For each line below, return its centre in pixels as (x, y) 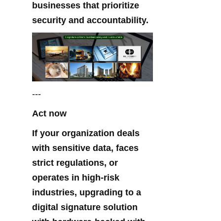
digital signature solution (85, 207)
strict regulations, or (75, 163)
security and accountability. (90, 20)
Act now (49, 114)
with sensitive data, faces (85, 148)
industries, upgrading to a (87, 193)
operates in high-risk (76, 178)
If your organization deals (86, 133)
